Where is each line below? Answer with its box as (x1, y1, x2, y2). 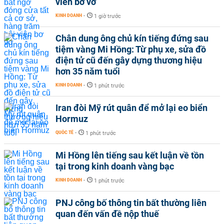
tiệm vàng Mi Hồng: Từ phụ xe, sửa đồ (55, 44, 206, 54)
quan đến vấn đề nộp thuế (55, 208, 159, 219)
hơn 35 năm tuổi (55, 66, 120, 76)
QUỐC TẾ (55, 129, 73, 135)
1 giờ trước (94, 13, 121, 19)
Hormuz (55, 113, 88, 124)
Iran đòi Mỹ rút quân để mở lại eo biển (55, 102, 207, 113)
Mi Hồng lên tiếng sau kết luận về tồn (55, 150, 204, 160)
